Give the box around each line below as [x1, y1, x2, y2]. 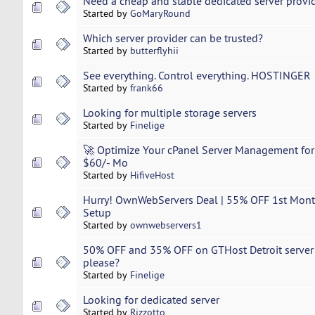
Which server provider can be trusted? [82, 31, 263, 46]
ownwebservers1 [129, 219, 202, 232]
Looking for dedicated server [82, 292, 219, 307]
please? [82, 255, 120, 270]
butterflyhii [129, 44, 179, 58]
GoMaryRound [129, 7, 191, 20]
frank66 [129, 82, 163, 95]
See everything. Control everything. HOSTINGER [82, 68, 311, 83]
